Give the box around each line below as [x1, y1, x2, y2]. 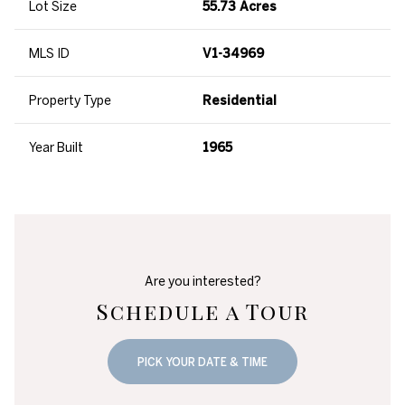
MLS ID [29, 46, 70, 61]
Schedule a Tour [96, 297, 309, 326]
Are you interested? [144, 274, 261, 289]
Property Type [29, 93, 111, 108]
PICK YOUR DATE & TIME [137, 355, 268, 369]
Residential [202, 93, 277, 108]
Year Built [29, 140, 83, 155]
